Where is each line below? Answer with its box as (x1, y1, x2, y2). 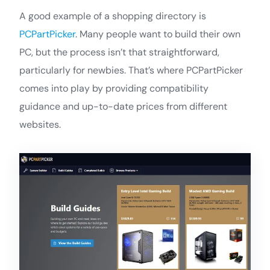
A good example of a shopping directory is (19, 9, 206, 22)
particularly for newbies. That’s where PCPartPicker (19, 63, 243, 77)
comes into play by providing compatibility (19, 81, 209, 95)
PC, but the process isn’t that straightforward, (19, 45, 219, 58)
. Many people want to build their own (75, 27, 240, 40)
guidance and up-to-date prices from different (19, 99, 227, 113)
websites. (19, 118, 61, 131)
